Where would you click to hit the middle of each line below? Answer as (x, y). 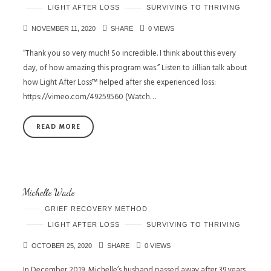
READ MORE (58, 127)
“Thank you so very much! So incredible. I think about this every (129, 53)
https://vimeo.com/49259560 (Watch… (90, 96)
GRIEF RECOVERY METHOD (96, 208)
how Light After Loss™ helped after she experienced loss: (119, 82)
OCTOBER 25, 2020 (62, 245)
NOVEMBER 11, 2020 (64, 29)
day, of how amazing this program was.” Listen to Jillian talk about (135, 67)
